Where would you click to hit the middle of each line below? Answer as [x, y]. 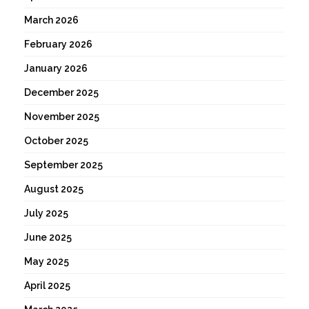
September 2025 [63, 165]
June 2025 [48, 238]
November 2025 [62, 117]
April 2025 [47, 286]
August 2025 [54, 189]
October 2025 [56, 141]
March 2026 [51, 20]
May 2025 [47, 262]
